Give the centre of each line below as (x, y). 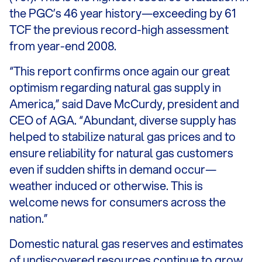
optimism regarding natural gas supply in (115, 87)
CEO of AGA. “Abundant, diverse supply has (123, 120)
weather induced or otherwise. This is (106, 186)
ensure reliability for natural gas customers (121, 153)
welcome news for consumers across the (118, 202)
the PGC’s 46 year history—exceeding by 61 (123, 13)
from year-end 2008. (63, 46)
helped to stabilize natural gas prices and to (123, 137)
